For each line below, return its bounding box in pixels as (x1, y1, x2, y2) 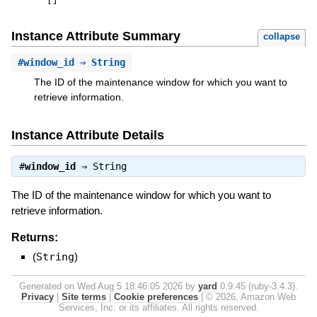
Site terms (62, 291, 106, 302)
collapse (263, 31, 301, 42)
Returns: (11, 231, 58, 243)
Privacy (21, 291, 54, 302)
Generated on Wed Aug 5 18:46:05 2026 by (19, 280, 198, 292)
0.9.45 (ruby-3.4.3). (217, 280, 298, 292)
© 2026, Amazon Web (206, 291, 296, 302)
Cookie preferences (114, 291, 198, 302)
